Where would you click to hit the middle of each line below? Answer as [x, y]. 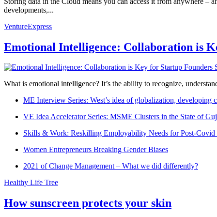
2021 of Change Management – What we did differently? [111, 166]
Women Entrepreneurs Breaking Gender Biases [96, 150]
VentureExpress [28, 26]
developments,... [29, 10]
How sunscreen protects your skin [88, 203]
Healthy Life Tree [31, 183]
